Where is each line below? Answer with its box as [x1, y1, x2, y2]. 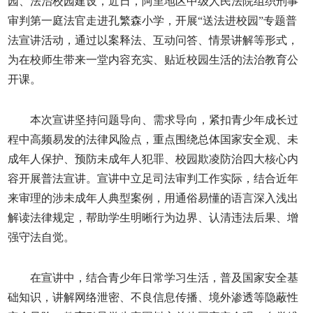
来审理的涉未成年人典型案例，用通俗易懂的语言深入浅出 [8, 192, 299, 204]
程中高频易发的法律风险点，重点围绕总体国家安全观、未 [8, 133, 299, 145]
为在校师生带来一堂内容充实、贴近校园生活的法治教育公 [8, 54, 299, 66]
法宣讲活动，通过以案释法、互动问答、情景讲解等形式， [8, 34, 299, 46]
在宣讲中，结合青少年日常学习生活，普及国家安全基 [30, 272, 299, 284]
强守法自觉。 [8, 231, 75, 243]
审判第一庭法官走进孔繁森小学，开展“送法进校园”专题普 [8, 15, 298, 27]
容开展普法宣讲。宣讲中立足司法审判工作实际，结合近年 [8, 173, 299, 184]
